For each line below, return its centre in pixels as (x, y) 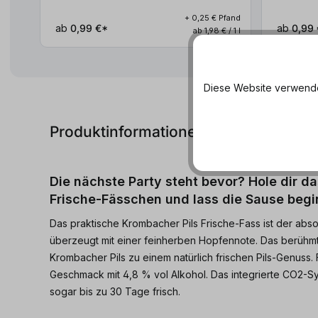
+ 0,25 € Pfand (212, 18)
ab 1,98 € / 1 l (216, 31)
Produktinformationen (127, 132)
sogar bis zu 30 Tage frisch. (115, 292)
